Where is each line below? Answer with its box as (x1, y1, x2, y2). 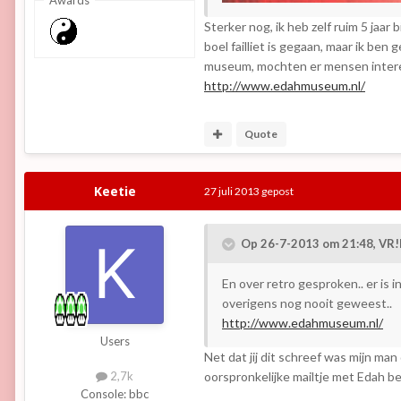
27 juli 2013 (204, 184, 260, 199)
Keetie (93, 183, 136, 200)
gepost (260, 184, 294, 199)
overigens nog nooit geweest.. (222, 295, 392, 311)
